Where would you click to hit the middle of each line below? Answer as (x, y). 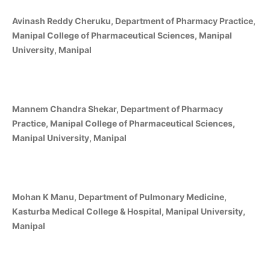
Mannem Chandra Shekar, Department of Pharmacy (118, 109)
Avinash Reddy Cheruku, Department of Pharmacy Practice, (134, 21)
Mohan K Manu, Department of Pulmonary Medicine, (119, 197)
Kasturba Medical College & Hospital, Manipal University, (129, 212)
